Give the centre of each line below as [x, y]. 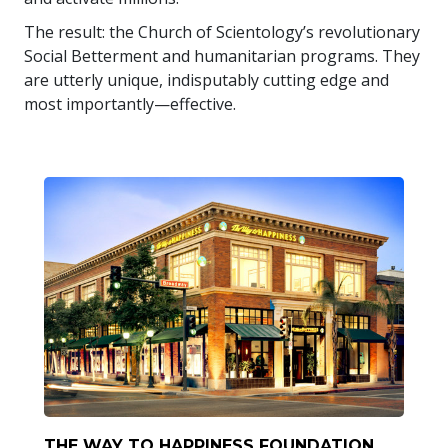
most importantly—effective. [130, 103]
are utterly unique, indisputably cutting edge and [206, 79]
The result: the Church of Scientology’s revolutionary [222, 31]
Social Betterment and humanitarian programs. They [222, 55]
